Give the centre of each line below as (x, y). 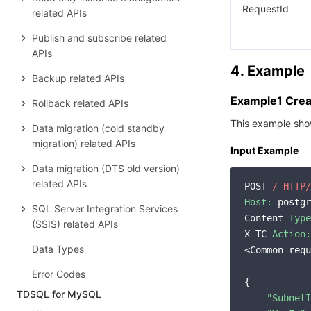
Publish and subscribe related (99, 38)
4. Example (268, 71)
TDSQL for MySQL (59, 294)
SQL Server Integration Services (105, 209)
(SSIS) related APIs (75, 224)
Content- (267, 218)
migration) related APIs (84, 143)
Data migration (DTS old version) (106, 168)
